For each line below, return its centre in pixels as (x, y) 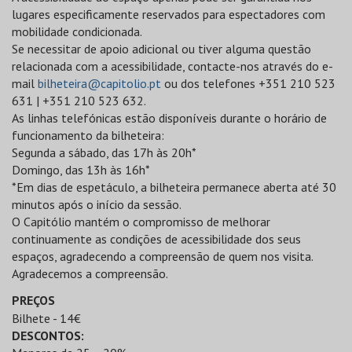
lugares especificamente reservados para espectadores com (169, 14)
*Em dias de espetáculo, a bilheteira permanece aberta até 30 (174, 187)
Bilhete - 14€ (46, 318)
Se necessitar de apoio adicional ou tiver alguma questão (161, 49)
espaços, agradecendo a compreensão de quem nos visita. (163, 256)
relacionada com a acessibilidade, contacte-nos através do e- (172, 66)
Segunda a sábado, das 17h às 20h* (104, 152)
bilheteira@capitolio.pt (99, 83)
